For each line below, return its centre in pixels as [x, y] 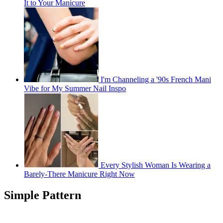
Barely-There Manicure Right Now [79, 174]
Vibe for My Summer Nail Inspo [75, 88]
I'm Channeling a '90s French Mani [156, 79]
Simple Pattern [43, 195]
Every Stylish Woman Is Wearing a [156, 165]
